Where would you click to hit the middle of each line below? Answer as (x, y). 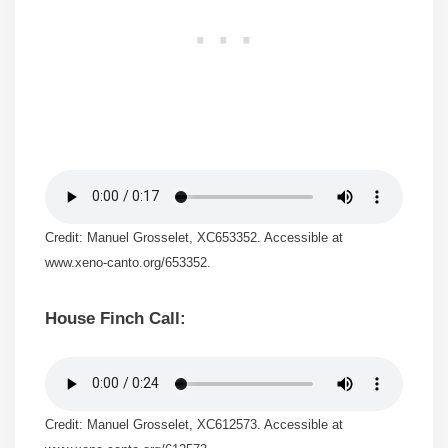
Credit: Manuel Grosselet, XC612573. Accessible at (194, 424)
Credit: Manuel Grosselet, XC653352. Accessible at (194, 237)
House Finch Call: (115, 319)
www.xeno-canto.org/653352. (128, 262)
